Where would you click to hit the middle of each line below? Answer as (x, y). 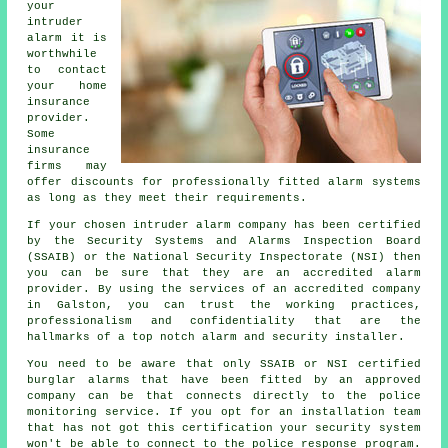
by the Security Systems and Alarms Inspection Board (224, 241)
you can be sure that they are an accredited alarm (224, 273)
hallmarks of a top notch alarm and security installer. (216, 337)
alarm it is (67, 38)
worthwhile (62, 54)
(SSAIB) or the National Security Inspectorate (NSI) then (224, 257)
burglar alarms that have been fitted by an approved (224, 380)
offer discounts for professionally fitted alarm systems (224, 182)
